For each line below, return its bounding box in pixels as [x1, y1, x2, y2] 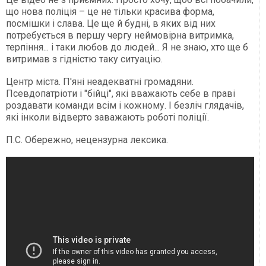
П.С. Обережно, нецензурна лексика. [6, 134, 168, 146]
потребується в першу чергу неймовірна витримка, [6, 30, 234, 42]
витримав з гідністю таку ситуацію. [6, 53, 163, 65]
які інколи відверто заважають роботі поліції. [6, 112, 209, 123]
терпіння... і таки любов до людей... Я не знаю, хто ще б [6, 42, 248, 53]
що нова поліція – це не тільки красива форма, [6, 6, 214, 18]
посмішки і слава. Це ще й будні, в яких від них [6, 18, 216, 30]
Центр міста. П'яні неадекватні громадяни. [6, 76, 194, 88]
